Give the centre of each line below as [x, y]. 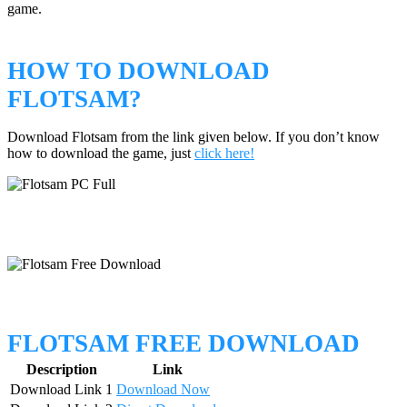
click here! [224, 153]
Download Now [163, 390]
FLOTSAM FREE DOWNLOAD [184, 344]
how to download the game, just [101, 153]
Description [61, 370]
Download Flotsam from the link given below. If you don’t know [194, 136]
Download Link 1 [61, 390]
